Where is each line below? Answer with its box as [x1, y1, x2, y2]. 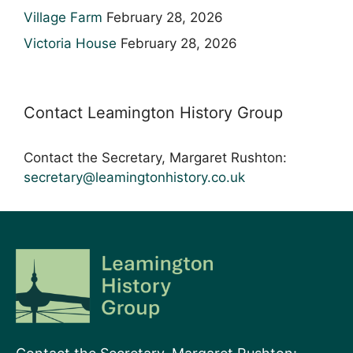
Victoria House [24, 35, 117, 51]
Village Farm [24, 9, 102, 25]
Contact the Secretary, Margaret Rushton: [24, 150, 287, 165]
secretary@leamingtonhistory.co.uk [24, 169, 245, 185]
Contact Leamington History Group [24, 103, 283, 122]
